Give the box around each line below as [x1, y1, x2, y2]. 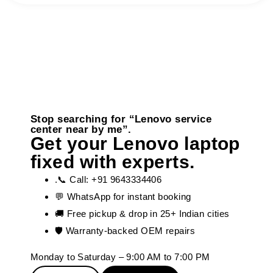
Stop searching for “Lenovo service [30, 113, 212, 125]
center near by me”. [30, 123, 132, 135]
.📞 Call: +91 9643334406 [55, 174, 162, 185]
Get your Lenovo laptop [30, 133, 240, 154]
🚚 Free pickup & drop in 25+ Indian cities [55, 208, 230, 219]
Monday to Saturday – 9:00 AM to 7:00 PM [30, 251, 210, 262]
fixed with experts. [30, 151, 195, 172]
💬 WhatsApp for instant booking [55, 191, 191, 202]
